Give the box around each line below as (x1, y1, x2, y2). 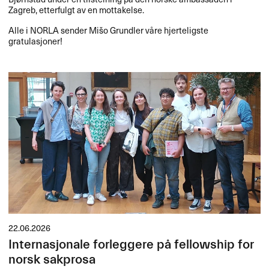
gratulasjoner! (8, 34, 63, 47)
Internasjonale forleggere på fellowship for (8, 237, 254, 253)
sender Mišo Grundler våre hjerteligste (59, 23, 209, 37)
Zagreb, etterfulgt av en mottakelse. (8, 2, 145, 16)
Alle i (8, 23, 31, 37)
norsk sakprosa (8, 252, 96, 268)
